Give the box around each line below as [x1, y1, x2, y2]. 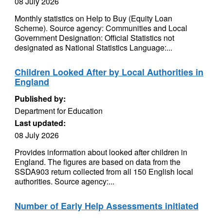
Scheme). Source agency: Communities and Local [15, 22, 187, 34]
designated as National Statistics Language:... [15, 42, 172, 53]
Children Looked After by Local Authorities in [15, 66, 203, 78]
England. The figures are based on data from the [15, 156, 181, 167]
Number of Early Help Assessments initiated [15, 200, 199, 212]
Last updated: [15, 117, 66, 128]
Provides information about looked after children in [15, 146, 187, 158]
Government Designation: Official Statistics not [15, 32, 174, 43]
